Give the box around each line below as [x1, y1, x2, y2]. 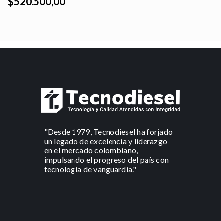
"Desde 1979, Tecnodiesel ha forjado [44, 127, 173, 137]
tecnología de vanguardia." [44, 164, 137, 174]
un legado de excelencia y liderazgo [44, 136, 168, 146]
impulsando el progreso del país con [44, 155, 169, 165]
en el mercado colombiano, [44, 146, 138, 155]
